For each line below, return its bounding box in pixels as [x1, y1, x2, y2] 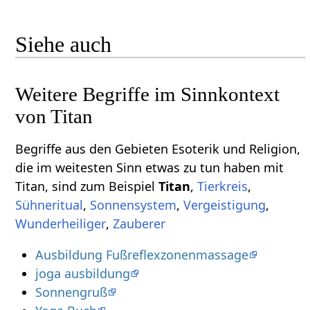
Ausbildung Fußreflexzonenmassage [35, 246, 248, 263]
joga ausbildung [35, 264, 130, 282]
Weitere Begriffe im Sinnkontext [15, 82, 280, 105]
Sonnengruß [35, 283, 107, 300]
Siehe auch [15, 31, 112, 57]
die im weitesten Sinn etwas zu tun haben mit [15, 158, 284, 176]
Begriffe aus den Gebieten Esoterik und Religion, [15, 140, 301, 157]
